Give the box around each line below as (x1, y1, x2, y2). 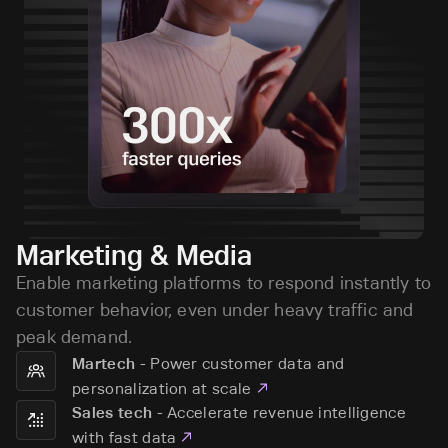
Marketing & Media (16, 238, 252, 273)
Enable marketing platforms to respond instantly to (16, 272, 431, 295)
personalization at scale (72, 378, 252, 399)
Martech (72, 354, 136, 374)
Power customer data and (150, 353, 345, 374)
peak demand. (16, 326, 133, 349)
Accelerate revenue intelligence (167, 402, 407, 423)
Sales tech (72, 403, 153, 423)
